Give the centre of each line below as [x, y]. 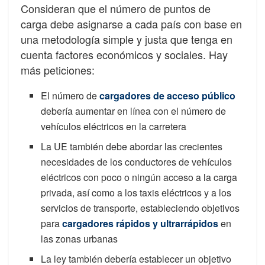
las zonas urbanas [80, 239]
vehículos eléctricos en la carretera [114, 127]
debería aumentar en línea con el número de [134, 111]
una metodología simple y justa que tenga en [127, 39]
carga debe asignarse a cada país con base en [131, 24]
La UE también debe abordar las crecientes [132, 147]
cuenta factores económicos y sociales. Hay [124, 55]
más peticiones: [58, 70]
